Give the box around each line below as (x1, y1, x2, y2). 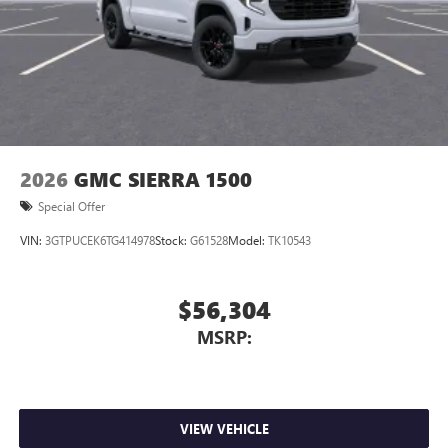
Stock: (155, 232, 190, 249)
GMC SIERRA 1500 (74, 165, 252, 193)
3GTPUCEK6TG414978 (45, 232, 155, 249)
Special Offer (38, 197, 105, 214)
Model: (228, 232, 268, 249)
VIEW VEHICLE (179, 420, 269, 438)
